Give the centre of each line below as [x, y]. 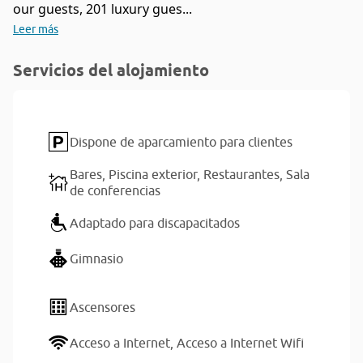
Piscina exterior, [156, 174]
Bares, [89, 174]
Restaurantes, [245, 174]
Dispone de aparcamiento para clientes [181, 142]
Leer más [36, 29]
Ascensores [102, 307]
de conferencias [115, 190]
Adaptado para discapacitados [155, 223]
